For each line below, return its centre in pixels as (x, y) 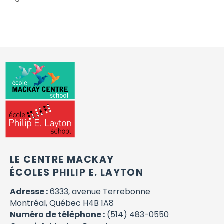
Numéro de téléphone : (57, 214)
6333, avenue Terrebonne (99, 191)
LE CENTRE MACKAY (62, 159)
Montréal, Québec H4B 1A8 (62, 203)
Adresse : (29, 191)
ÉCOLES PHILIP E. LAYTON (77, 172)
